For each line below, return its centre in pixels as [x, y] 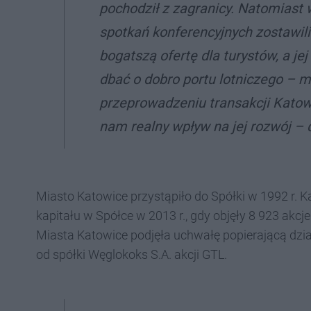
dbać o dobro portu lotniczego [191, 79]
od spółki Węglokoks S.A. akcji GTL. [132, 254]
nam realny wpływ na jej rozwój [195, 126]
